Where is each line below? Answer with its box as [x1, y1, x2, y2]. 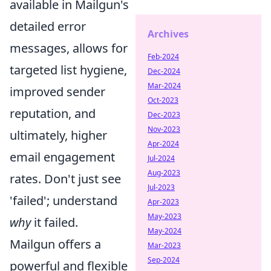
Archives [148, 27, 189, 41]
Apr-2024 [148, 139, 179, 149]
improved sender [10, 83, 105, 100]
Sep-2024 [148, 255, 180, 265]
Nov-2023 [148, 124, 180, 134]
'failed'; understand [10, 192, 117, 209]
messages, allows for [10, 40, 128, 57]
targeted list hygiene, [10, 62, 127, 79]
